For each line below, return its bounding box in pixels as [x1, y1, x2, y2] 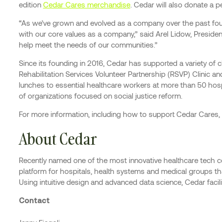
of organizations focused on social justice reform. [18, 91, 182, 101]
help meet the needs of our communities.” [18, 40, 158, 49]
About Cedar [18, 128, 97, 149]
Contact [18, 196, 50, 205]
